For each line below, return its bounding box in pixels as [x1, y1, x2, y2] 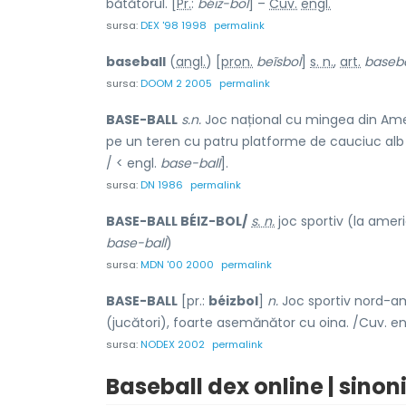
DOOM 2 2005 [140, 75, 212, 91]
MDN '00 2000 [140, 256, 214, 272]
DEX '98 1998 [140, 17, 207, 33]
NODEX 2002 [140, 336, 205, 352]
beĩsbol [256, 52, 301, 71]
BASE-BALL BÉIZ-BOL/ [106, 211, 247, 230]
